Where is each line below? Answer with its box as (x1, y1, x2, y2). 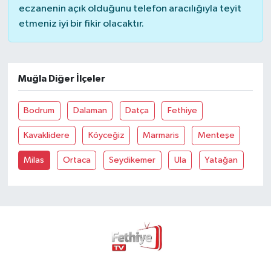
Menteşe (197, 131, 235, 140)
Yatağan (204, 155, 238, 165)
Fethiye (167, 106, 197, 116)
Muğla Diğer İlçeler (18, 74, 105, 84)
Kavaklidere (24, 131, 70, 140)
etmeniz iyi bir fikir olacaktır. (18, 19, 144, 30)
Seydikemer (109, 155, 156, 165)
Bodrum (24, 106, 55, 116)
